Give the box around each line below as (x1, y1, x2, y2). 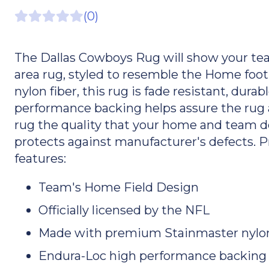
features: (14, 150, 66, 166)
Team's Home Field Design (38, 179, 199, 195)
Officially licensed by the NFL (38, 202, 210, 217)
